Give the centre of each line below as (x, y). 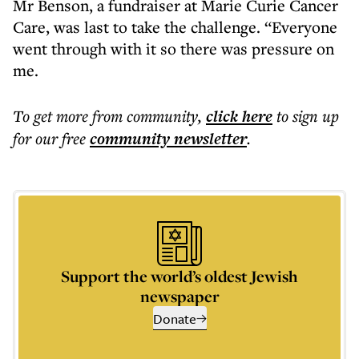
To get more (52, 116)
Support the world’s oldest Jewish (179, 276)
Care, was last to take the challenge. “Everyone (175, 27)
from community (145, 116)
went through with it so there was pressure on (173, 48)
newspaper (179, 296)
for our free (49, 138)
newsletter (208, 139)
